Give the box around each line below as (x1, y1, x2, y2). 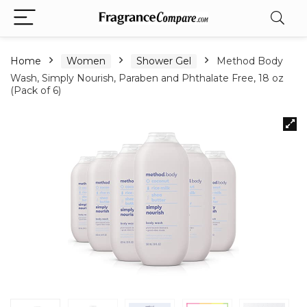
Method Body (217, 55, 283, 67)
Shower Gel (136, 55, 191, 67)
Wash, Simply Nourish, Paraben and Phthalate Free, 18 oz (10, 72, 284, 84)
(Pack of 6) (10, 84, 61, 97)
